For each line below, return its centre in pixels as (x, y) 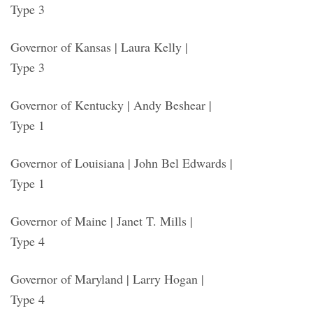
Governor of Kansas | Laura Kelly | (99, 46)
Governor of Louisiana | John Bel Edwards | (122, 162)
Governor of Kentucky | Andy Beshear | (111, 104)
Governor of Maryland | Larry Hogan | (107, 278)
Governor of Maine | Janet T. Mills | (102, 220)
